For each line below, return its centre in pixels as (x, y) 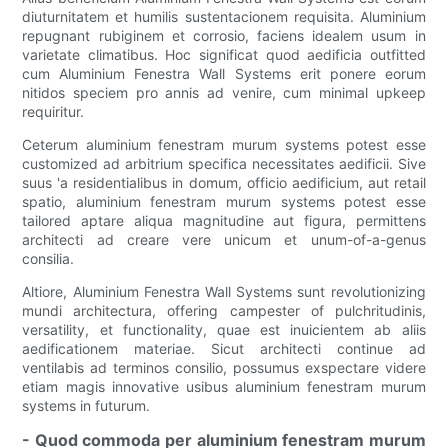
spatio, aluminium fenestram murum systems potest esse (224, 202)
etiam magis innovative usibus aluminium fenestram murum (224, 387)
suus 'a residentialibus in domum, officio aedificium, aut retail (224, 183)
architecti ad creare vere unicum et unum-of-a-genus (224, 240)
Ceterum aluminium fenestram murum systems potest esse (224, 145)
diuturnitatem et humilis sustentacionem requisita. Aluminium (224, 17)
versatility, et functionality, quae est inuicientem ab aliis (224, 330)
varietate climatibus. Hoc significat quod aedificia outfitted (224, 55)
